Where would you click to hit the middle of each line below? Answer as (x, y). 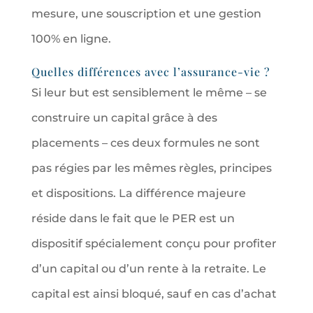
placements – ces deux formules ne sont (145, 143)
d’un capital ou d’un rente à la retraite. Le (148, 268)
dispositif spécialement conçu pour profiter (154, 243)
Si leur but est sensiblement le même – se (149, 92)
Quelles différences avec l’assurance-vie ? (151, 71)
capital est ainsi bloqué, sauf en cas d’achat (154, 293)
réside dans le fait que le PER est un (133, 218)
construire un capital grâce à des (124, 117)
